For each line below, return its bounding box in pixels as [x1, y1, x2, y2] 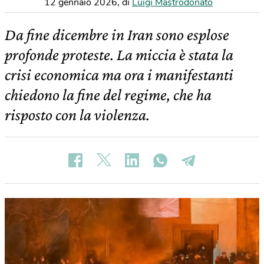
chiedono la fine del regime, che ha [5, 85, 212, 104]
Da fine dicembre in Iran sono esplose [5, 25, 229, 44]
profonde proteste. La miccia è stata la [5, 45, 233, 64]
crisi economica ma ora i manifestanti [5, 65, 233, 84]
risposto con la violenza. [5, 105, 150, 124]
